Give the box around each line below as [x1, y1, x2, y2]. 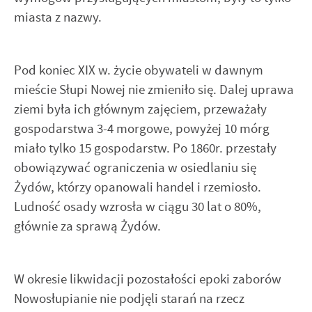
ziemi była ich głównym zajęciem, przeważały [14, 100, 267, 118]
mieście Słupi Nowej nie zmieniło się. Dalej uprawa [14, 80, 294, 98]
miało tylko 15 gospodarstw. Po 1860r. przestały [14, 139, 276, 157]
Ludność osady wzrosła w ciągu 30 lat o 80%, [14, 197, 261, 215]
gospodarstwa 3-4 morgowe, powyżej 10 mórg [14, 119, 270, 137]
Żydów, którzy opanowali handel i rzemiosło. [14, 178, 261, 196]
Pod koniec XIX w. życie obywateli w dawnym [14, 61, 263, 79]
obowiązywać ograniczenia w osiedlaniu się [14, 158, 256, 176]
